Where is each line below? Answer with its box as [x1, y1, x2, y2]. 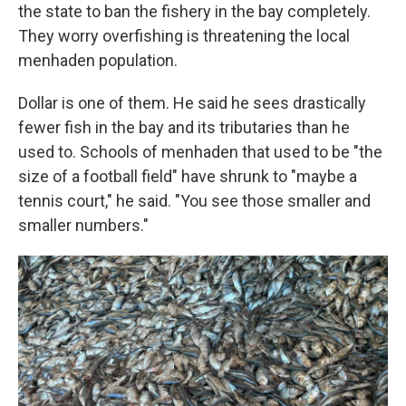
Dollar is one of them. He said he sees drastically [18, 93, 366, 112]
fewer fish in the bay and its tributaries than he [18, 118, 350, 137]
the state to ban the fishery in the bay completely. [18, 2, 371, 21]
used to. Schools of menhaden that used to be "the [18, 142, 382, 161]
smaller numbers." [18, 216, 149, 235]
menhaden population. [18, 51, 178, 70]
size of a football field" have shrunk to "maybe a [18, 167, 357, 186]
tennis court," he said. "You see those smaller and [18, 191, 371, 210]
